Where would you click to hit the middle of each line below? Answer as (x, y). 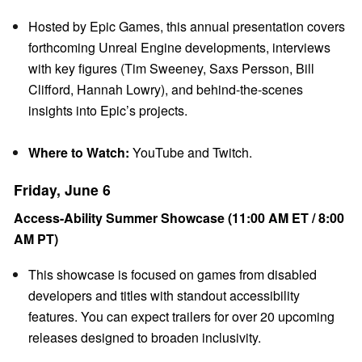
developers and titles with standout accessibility (164, 295)
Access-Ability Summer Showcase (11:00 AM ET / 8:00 (179, 217)
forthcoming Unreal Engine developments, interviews (179, 47)
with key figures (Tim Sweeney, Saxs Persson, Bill (171, 68)
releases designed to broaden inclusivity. (145, 337)
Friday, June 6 (62, 189)
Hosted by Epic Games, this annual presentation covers (187, 26)
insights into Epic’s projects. (108, 110)
